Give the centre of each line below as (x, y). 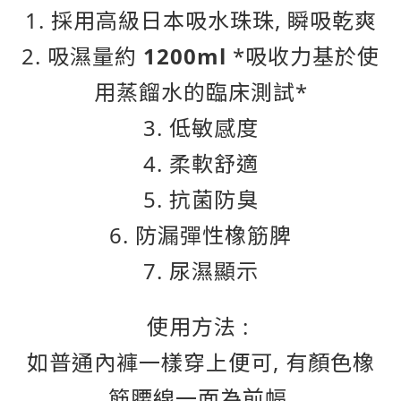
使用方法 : (200, 326)
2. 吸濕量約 (79, 56)
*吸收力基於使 (306, 56)
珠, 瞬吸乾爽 (314, 20)
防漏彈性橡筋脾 (213, 235)
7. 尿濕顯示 (200, 271)
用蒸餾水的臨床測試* (200, 92)
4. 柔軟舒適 (200, 163)
